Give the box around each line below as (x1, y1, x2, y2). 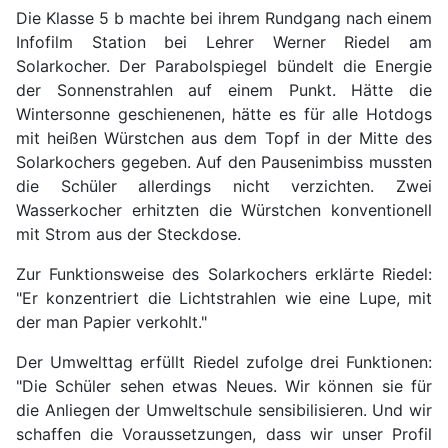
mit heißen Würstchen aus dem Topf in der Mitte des (16, 127, 432, 148)
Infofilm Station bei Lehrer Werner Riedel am (16, 31, 432, 52)
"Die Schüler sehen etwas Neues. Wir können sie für (16, 375, 432, 396)
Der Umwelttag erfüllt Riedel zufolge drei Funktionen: (16, 351, 432, 372)
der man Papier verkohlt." (16, 311, 207, 332)
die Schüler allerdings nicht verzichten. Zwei (16, 175, 432, 196)
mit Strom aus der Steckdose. (16, 223, 241, 244)
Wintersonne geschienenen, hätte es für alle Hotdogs (16, 103, 432, 124)
